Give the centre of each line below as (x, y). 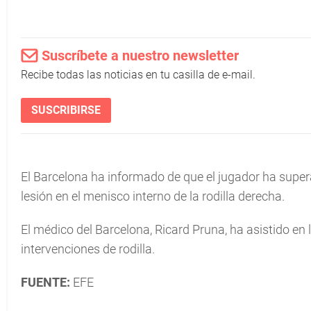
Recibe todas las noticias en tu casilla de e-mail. (138, 75)
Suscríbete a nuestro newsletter (140, 56)
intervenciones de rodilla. (88, 249)
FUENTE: (45, 282)
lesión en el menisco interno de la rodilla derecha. (153, 196)
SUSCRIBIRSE (66, 110)
